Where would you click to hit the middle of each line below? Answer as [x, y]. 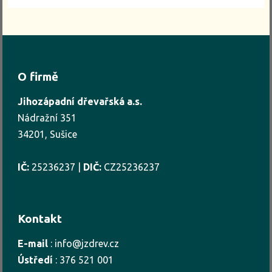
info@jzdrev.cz [87, 244]
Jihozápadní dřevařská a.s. [80, 102]
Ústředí [36, 260]
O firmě [38, 77]
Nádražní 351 [47, 118]
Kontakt [40, 219]
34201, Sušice [48, 134]
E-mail [33, 244]
